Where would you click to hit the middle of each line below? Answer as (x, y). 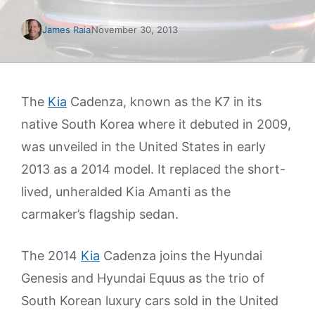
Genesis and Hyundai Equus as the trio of (143, 278)
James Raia (66, 30)
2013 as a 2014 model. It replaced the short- (153, 169)
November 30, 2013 (135, 30)
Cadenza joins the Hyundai (181, 256)
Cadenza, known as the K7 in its (164, 102)
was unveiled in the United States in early (143, 147)
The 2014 (51, 256)
